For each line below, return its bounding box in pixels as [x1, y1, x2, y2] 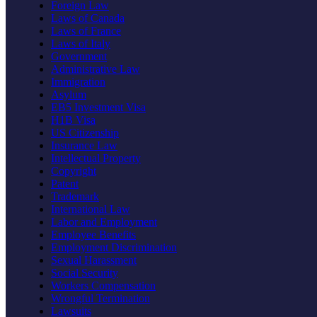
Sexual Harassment [51, 253, 137, 266]
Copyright [51, 164, 96, 177]
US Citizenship [51, 126, 119, 139]
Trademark [51, 190, 99, 202]
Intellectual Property [51, 151, 141, 164]
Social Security [51, 266, 118, 279]
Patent [51, 177, 79, 190]
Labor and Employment [51, 215, 157, 228]
